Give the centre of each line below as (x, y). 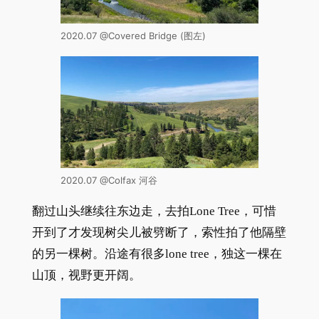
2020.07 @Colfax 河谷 (109, 181)
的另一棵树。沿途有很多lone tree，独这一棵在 (157, 253)
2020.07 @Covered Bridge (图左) (133, 36)
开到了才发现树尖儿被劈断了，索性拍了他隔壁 (159, 232)
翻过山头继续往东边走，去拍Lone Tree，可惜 (154, 211)
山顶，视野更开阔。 (86, 275)
